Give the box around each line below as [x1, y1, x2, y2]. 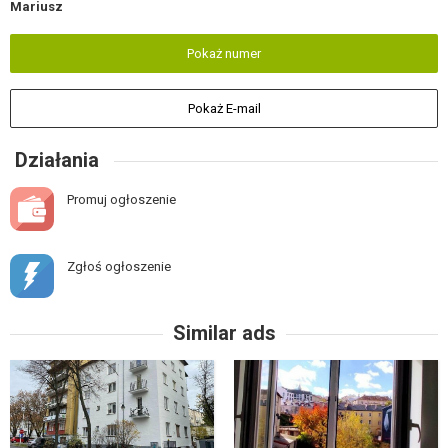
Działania [10, 148, 104, 173]
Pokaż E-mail [187, 101, 261, 117]
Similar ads [172, 321, 276, 346]
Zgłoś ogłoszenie [67, 259, 171, 275]
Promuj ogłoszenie [67, 192, 176, 208]
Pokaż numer [187, 46, 261, 62]
